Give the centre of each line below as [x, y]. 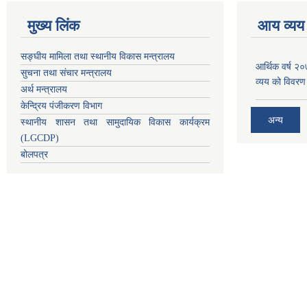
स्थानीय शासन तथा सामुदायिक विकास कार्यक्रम [115, 122]
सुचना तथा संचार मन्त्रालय [66, 73]
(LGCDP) [40, 138]
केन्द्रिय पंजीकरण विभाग [61, 106]
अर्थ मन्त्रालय [44, 89]
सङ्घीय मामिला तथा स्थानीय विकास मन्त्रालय [98, 56]
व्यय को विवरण [281, 81]
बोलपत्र [34, 154]
